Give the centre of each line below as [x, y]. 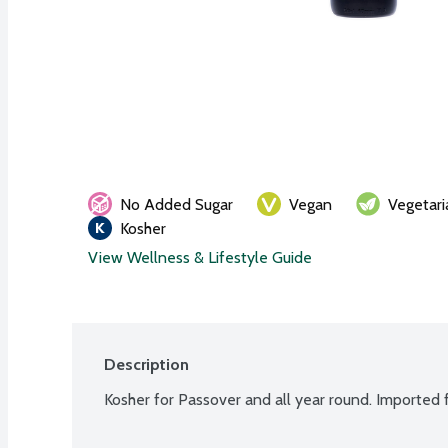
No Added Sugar [176, 204]
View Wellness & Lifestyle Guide [200, 257]
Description [146, 364]
